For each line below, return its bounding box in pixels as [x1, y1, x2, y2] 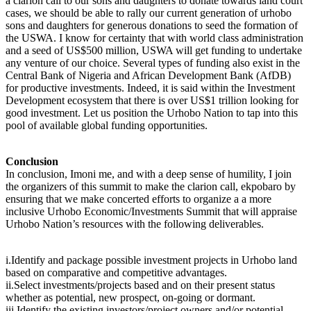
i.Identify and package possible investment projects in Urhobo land [6, 253, 297, 266]
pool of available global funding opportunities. [6, 119, 208, 131]
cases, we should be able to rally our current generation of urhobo [6, 6, 292, 19]
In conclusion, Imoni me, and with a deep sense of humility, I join [6, 167, 292, 180]
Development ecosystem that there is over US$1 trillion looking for [6, 94, 299, 106]
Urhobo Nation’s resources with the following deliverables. [6, 217, 264, 230]
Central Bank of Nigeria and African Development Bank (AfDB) [6, 69, 291, 81]
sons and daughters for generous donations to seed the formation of [6, 19, 298, 31]
